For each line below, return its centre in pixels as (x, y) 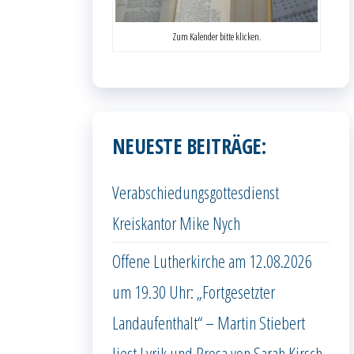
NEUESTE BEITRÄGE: (189, 146)
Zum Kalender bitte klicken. (217, 36)
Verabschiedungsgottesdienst (196, 192)
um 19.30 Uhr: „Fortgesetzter (194, 291)
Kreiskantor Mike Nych (176, 222)
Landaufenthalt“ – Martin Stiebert (209, 322)
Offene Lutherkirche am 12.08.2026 (212, 260)
